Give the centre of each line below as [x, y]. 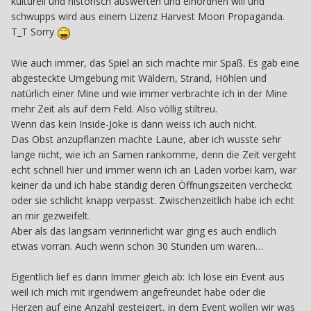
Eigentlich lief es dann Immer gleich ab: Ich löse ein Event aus [148, 276]
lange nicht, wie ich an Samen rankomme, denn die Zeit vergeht [154, 154]
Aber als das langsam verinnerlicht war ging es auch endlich [144, 230]
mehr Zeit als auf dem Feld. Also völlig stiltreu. [114, 108]
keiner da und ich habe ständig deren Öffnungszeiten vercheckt [152, 185]
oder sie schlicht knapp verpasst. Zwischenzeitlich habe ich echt [153, 200]
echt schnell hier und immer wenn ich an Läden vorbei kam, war [154, 169]
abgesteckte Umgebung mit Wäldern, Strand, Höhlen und [139, 78]
